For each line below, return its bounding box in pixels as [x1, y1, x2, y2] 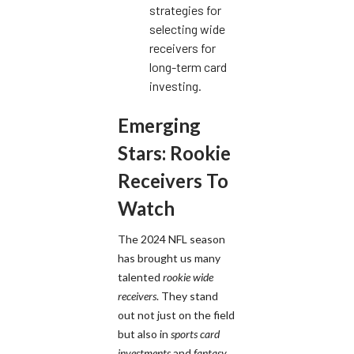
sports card [171, 327, 220, 341]
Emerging [118, 114, 201, 137]
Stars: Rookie [118, 141, 231, 165]
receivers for [149, 40, 216, 56]
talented [118, 270, 163, 284]
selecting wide [149, 21, 225, 37]
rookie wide [163, 270, 213, 284]
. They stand [156, 289, 218, 303]
